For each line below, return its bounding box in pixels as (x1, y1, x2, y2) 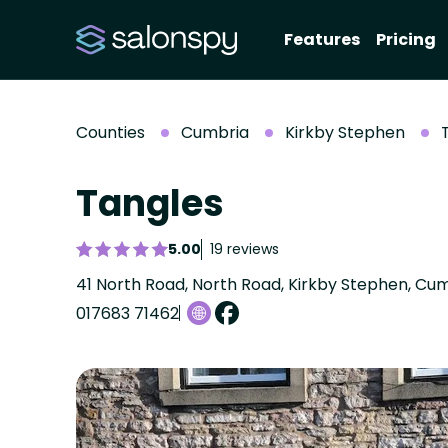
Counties (76, 121, 145, 144)
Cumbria (181, 121, 249, 144)
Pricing (376, 28, 436, 51)
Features (284, 28, 360, 51)
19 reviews (210, 239, 279, 259)
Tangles (76, 178, 224, 229)
